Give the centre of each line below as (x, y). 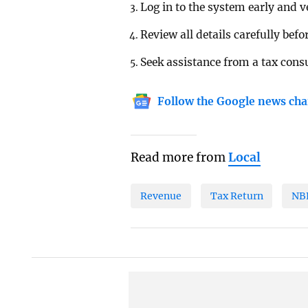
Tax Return (236, 196)
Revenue (161, 196)
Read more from (180, 157)
